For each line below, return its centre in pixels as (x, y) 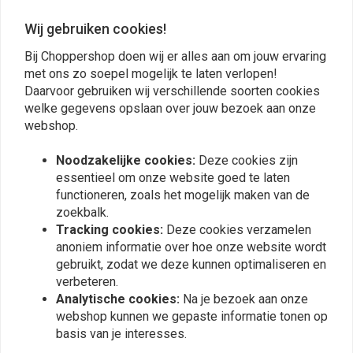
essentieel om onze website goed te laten (173, 177)
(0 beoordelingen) (299, 80)
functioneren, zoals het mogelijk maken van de (183, 195)
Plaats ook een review (176, 248)
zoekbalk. (82, 212)
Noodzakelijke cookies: (127, 160)
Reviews (45, 38)
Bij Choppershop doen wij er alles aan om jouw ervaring (175, 56)
